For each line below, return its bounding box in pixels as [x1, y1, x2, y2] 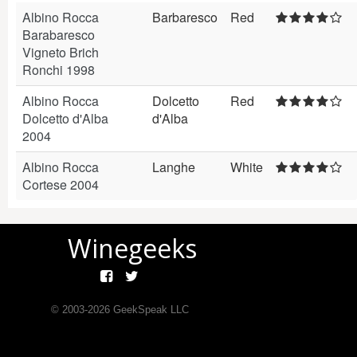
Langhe [152, 158, 195, 176]
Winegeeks [68, 231, 197, 265]
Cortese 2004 [22, 175, 99, 194]
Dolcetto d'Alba [22, 109, 108, 127]
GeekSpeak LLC [109, 304, 189, 316]
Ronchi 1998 [22, 61, 95, 79]
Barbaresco [152, 8, 218, 26]
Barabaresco [22, 25, 95, 44]
